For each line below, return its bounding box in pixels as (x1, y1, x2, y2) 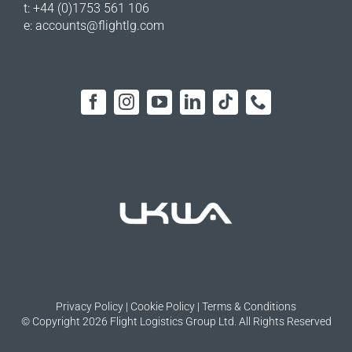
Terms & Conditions (202, 299, 296, 313)
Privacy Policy (56, 299, 123, 313)
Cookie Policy (130, 299, 195, 313)
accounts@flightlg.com (35, 17, 164, 33)
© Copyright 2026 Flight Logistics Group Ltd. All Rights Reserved (20, 314, 332, 328)
